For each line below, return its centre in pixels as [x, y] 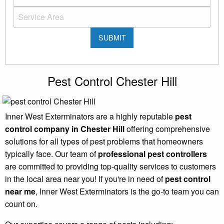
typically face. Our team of [51, 153]
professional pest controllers [152, 153]
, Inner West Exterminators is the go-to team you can [127, 191]
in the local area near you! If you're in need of [85, 178]
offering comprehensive [167, 128]
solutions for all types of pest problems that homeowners [104, 141]
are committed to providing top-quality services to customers [110, 166]
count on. [21, 203]
